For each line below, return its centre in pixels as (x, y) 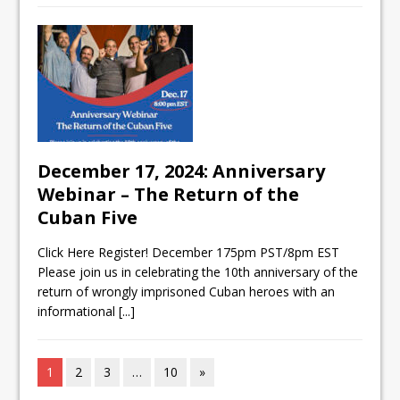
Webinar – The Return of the (169, 195)
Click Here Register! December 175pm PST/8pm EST (189, 253)
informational (79, 312)
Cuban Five (88, 218)
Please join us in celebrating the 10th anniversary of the (198, 272)
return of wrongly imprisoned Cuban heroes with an (187, 292)
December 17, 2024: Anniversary (182, 171)
